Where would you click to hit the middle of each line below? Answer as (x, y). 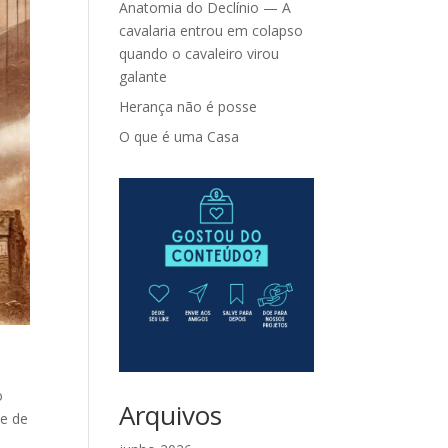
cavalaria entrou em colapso (211, 30)
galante (143, 76)
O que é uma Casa (179, 136)
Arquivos (171, 415)
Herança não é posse (188, 106)
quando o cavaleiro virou (199, 53)
